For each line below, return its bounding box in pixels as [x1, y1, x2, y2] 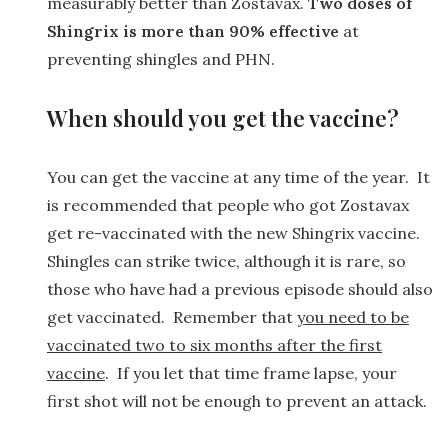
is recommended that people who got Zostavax [47, 194, 409, 215]
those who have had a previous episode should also [47, 278, 433, 299]
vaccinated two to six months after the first [47, 334, 382, 355]
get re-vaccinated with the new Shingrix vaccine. [47, 222, 420, 243]
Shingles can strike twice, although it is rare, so [47, 250, 406, 271]
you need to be [297, 306, 409, 327]
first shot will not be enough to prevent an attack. [47, 390, 427, 411]
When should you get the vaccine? [47, 102, 399, 133]
